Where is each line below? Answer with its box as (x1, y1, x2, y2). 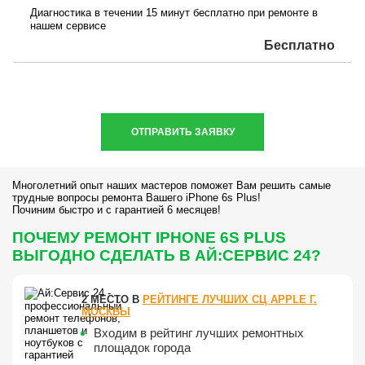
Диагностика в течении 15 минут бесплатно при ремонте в (30, 6, 318, 19)
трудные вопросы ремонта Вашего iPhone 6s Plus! (12, 191, 261, 204)
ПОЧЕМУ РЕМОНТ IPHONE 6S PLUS (12, 228, 286, 246)
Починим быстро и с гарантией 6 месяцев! (12, 203, 221, 216)
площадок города (94, 340, 191, 354)
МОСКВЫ (81, 305, 130, 318)
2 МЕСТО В (81, 292, 143, 306)
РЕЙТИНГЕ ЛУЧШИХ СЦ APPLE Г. (143, 292, 317, 306)
